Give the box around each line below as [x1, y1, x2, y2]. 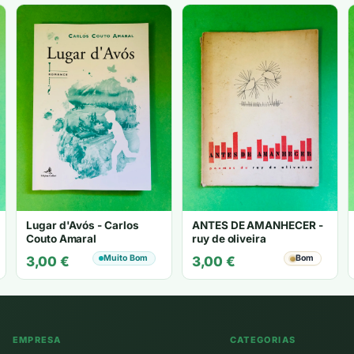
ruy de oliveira [192, 232, 266, 246]
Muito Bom [104, 253, 148, 264]
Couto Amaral [26, 232, 97, 246]
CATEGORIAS [230, 334, 296, 346]
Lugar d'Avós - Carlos [26, 219, 139, 232]
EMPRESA [13, 334, 62, 346]
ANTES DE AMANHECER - [192, 219, 323, 232]
